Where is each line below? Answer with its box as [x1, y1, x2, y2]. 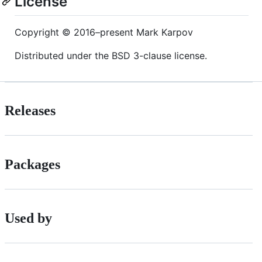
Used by [5, 211, 52, 226]
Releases [5, 103, 56, 119]
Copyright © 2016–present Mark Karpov [15, 26, 193, 38]
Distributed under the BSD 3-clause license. [15, 49, 207, 61]
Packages [5, 157, 60, 173]
